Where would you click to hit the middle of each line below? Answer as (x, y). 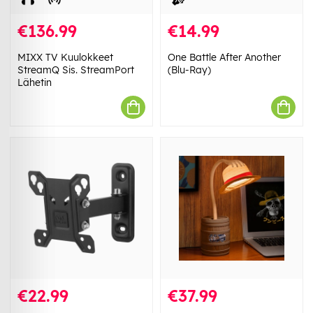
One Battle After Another (224, 58)
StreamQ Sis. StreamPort (76, 70)
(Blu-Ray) (189, 70)
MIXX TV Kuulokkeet (65, 58)
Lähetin (35, 83)
